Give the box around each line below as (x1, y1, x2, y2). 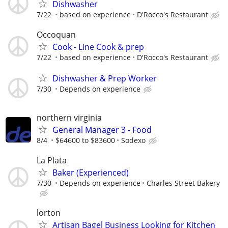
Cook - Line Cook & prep (52, 41, 144, 52)
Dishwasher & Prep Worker (52, 72, 157, 84)
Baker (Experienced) (52, 167, 129, 179)
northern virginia (37, 112, 102, 124)
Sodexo (121, 135, 146, 146)
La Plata (37, 155, 67, 166)
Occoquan (37, 28, 76, 40)
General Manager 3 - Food (52, 124, 152, 136)
